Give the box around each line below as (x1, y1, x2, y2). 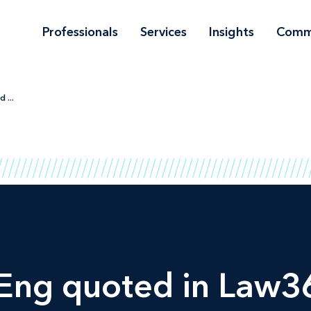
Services (140, 24, 187, 40)
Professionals (42, 24, 118, 40)
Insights (209, 24, 254, 40)
